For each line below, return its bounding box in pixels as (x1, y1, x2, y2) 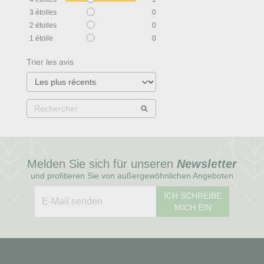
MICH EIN (174, 203, 212, 213)
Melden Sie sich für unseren (27, 157, 177, 171)
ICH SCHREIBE (164, 191, 222, 201)
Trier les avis (26, 57, 74, 67)
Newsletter (177, 157, 237, 171)
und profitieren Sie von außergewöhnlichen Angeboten (31, 171, 233, 181)
